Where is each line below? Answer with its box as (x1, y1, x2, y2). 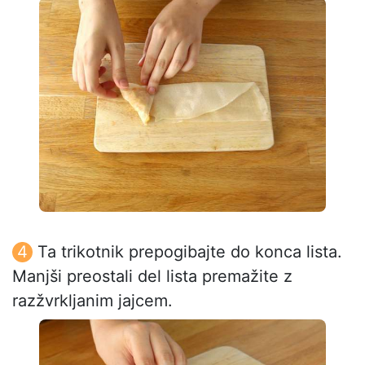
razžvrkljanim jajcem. (12, 290, 173, 310)
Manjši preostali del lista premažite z (12, 266, 292, 286)
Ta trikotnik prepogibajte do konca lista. (37, 241, 342, 262)
